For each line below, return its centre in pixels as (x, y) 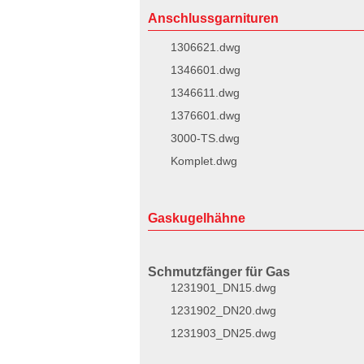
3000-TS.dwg (205, 138)
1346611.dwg (205, 93)
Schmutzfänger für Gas (219, 272)
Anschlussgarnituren (213, 18)
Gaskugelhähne (197, 218)
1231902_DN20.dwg (223, 310)
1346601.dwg (206, 70)
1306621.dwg (206, 47)
